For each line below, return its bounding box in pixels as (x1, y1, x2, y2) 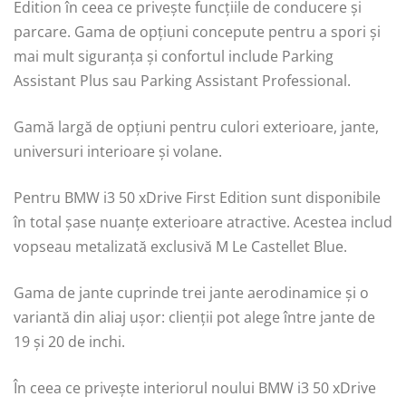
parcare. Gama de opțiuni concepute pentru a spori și (14, 21, 381, 42)
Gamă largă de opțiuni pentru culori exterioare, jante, (14, 116, 379, 137)
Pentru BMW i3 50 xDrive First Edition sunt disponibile (14, 187, 381, 208)
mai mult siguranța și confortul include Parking (14, 45, 333, 66)
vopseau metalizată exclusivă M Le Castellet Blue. (14, 236, 347, 256)
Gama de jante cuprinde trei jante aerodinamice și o (14, 282, 369, 303)
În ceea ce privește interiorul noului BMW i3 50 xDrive (14, 377, 376, 398)
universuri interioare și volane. (14, 140, 222, 161)
